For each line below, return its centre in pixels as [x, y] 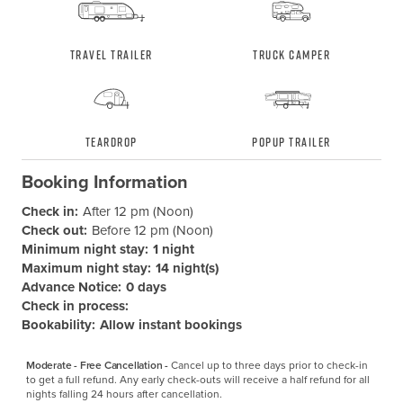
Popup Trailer [291, 142]
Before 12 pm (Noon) [152, 231]
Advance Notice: [71, 287]
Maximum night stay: [86, 269]
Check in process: [75, 306]
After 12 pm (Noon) [138, 212]
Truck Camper [291, 55]
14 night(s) [187, 269]
